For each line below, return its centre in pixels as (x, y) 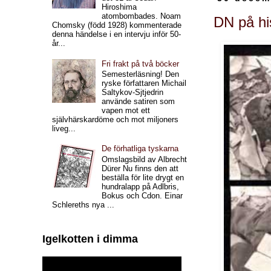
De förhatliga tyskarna (140, 149)
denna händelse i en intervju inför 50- (117, 34)
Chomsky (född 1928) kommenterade (117, 25)
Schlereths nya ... (83, 204)
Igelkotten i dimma (90, 239)
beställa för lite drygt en (143, 177)
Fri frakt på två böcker (141, 64)
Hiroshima (119, 7)
